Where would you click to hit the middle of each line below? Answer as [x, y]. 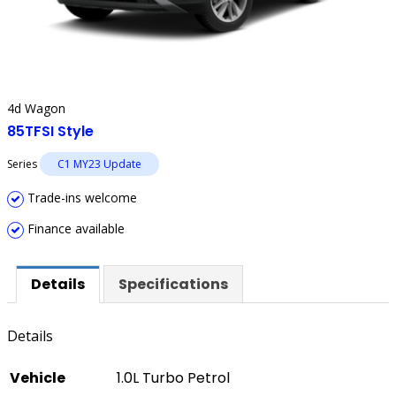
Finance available [74, 228]
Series [23, 164]
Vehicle [38, 378]
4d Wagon [36, 108]
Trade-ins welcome [80, 197]
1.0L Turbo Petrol [173, 378]
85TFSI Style [50, 131]
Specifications [173, 284]
